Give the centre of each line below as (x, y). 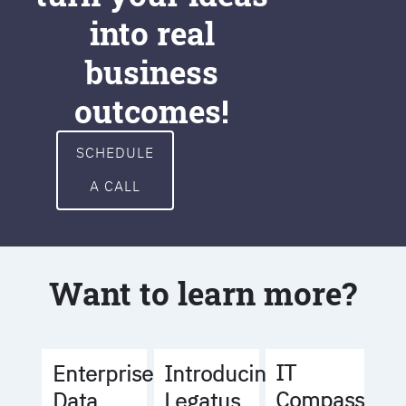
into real (152, 33)
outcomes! (152, 111)
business (152, 72)
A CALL (115, 186)
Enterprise (102, 373)
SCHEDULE (115, 153)
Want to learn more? (203, 293)
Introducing (222, 373)
